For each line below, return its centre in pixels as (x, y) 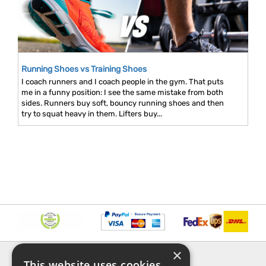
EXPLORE (165, 255)
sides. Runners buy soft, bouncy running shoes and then (123, 103)
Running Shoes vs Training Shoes (84, 69)
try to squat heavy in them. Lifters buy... (92, 114)
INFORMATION (50, 255)
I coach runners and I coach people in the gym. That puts (123, 82)
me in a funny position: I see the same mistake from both (122, 93)
